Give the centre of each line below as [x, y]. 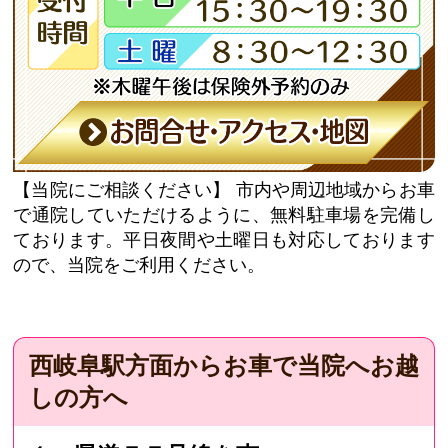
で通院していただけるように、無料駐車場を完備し [224, 215]
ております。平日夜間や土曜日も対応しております [224, 240]
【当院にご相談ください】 [122, 190]
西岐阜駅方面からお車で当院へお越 [224, 366]
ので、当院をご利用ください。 [139, 265]
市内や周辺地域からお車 [335, 190]
